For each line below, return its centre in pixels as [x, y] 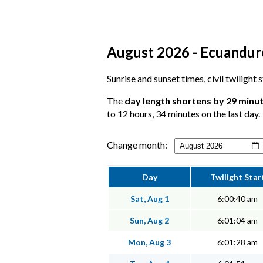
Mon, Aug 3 [149, 242]
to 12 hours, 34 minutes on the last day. [183, 114]
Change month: [137, 145]
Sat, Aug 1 [149, 199]
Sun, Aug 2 [149, 221]
